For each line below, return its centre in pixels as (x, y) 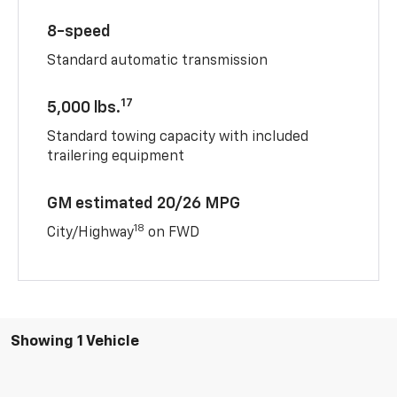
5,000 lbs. (84, 108)
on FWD (172, 233)
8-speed (79, 31)
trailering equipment (116, 156)
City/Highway (91, 233)
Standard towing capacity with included (178, 137)
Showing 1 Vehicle (75, 341)
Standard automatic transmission (158, 61)
